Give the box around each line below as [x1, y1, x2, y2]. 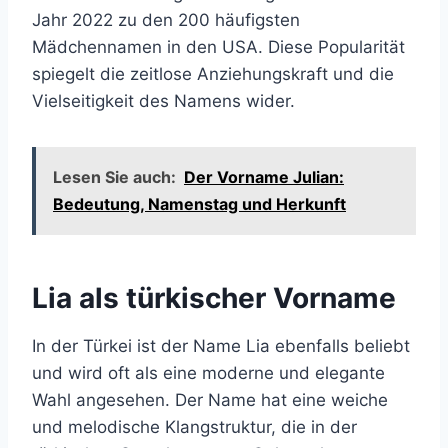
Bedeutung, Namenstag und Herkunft [53, 194, 346, 214]
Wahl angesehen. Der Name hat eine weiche [32, 390, 388, 410]
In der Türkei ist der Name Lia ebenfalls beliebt [32, 336, 410, 356]
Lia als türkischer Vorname [32, 281, 396, 315]
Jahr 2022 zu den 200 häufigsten [32, 10, 300, 30]
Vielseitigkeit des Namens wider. [32, 91, 295, 111]
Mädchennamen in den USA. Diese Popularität [32, 37, 405, 57]
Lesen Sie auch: [53, 167, 176, 187]
